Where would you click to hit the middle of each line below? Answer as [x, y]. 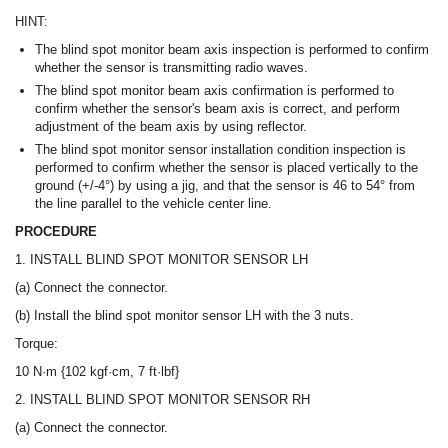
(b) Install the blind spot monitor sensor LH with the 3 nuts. [184, 316]
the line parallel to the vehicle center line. [153, 204]
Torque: [36, 344]
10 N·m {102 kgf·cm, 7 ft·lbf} [97, 372]
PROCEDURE [56, 232]
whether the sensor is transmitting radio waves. [171, 68]
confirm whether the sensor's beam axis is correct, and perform [217, 109]
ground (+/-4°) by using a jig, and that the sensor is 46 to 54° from [225, 186]
